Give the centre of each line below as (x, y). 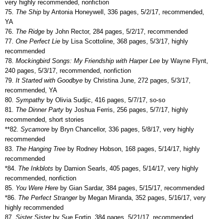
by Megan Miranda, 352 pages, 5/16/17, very (142, 197)
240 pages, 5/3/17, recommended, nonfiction (68, 70)
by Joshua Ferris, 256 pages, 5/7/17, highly (126, 109)
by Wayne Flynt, (184, 61)
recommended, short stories (44, 119)
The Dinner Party (39, 109)
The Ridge (29, 31)
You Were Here (36, 188)
